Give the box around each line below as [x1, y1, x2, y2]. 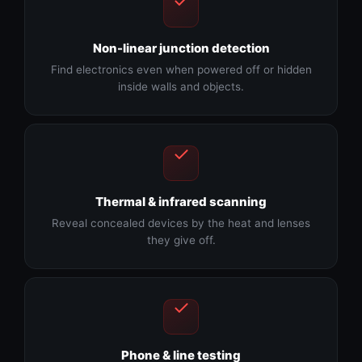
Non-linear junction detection [92, 40, 270, 57]
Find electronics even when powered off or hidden [50, 63, 312, 77]
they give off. [146, 234, 216, 247]
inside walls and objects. [118, 80, 244, 94]
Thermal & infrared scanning [95, 194, 267, 210]
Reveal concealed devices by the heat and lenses [52, 217, 310, 230]
